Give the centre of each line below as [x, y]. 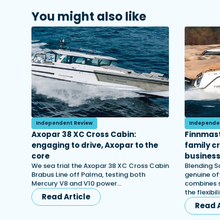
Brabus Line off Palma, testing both [88, 175]
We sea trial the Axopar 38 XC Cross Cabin [100, 166]
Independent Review [64, 123]
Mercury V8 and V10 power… [76, 183]
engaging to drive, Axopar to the [95, 145]
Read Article [66, 197]
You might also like [89, 16]
